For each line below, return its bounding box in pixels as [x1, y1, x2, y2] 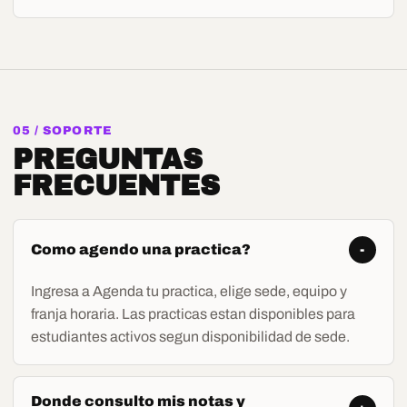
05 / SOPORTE [13, 123, 113, 137]
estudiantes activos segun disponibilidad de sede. [31, 328, 351, 344]
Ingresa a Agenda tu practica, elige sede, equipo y [31, 283, 348, 299]
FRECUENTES [13, 170, 220, 201]
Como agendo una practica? [31, 242, 252, 258]
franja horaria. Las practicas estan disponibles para [31, 305, 356, 322]
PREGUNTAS [13, 144, 203, 174]
